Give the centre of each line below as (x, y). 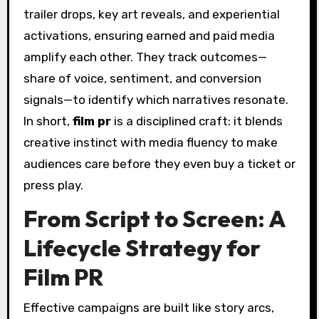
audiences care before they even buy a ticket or (159, 163)
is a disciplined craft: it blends (197, 121)
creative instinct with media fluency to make (150, 142)
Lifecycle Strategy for (142, 248)
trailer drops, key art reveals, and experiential (151, 14)
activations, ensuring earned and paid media (149, 35)
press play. (53, 185)
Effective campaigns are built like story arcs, (148, 307)
